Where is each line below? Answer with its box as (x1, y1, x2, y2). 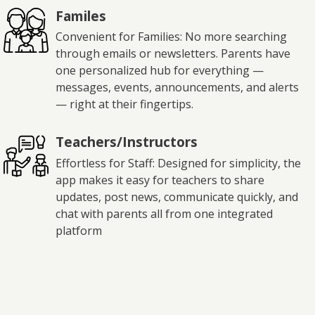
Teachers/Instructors (56, 132, 198, 152)
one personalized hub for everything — (56, 63, 264, 79)
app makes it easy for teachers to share (56, 172, 264, 188)
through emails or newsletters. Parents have (56, 46, 290, 62)
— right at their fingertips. (56, 96, 193, 112)
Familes (56, 6, 106, 25)
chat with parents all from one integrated (56, 206, 273, 222)
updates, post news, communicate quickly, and (56, 189, 298, 205)
